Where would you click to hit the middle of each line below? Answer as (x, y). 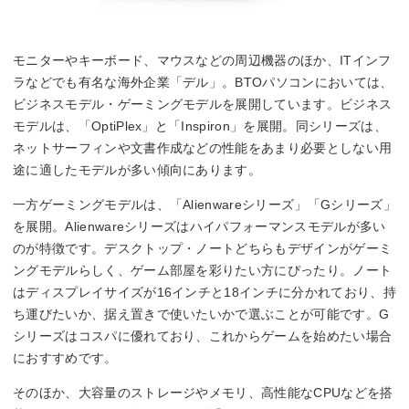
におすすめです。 (65, 357)
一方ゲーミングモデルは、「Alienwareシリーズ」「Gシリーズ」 (204, 204)
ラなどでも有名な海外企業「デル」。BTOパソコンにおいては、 (203, 82)
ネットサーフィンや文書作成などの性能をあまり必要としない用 (203, 147)
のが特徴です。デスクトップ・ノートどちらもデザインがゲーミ (203, 248)
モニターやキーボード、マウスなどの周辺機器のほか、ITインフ (202, 60)
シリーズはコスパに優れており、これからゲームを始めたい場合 (203, 336)
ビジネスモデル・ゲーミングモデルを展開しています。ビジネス (203, 104)
